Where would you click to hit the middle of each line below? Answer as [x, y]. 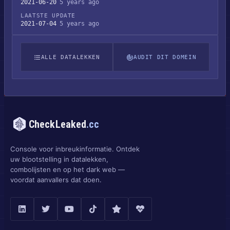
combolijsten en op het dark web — [68, 169]
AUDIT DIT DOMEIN [165, 57]
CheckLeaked [58, 124]
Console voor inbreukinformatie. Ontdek [75, 149]
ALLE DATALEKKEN [70, 57]
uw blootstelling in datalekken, [59, 159]
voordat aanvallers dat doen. [56, 180]
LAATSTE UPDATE [48, 16]
